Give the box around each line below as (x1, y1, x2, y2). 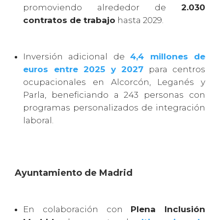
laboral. (23, 115, 54, 126)
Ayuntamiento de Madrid (15, 167, 133, 179)
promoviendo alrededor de (23, 2, 181, 13)
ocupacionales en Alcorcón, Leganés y (23, 77, 205, 87)
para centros (143, 64, 205, 75)
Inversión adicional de (23, 52, 131, 62)
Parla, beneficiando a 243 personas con (23, 90, 205, 100)
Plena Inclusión (131, 204, 205, 215)
